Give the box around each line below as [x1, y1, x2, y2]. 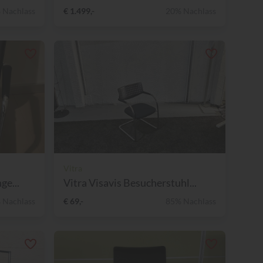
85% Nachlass [166, 195, 216, 206]
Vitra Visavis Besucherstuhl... [63, 176, 197, 189]
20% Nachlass [166, 5, 216, 16]
